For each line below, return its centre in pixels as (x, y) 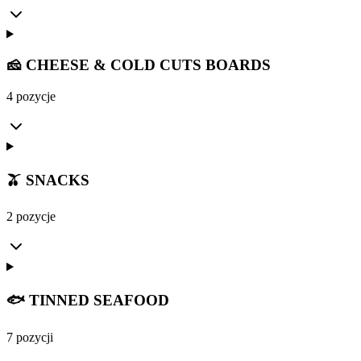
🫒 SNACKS (48, 180)
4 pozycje (31, 96)
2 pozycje (31, 217)
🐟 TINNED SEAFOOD (88, 301)
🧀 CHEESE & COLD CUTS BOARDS (139, 65)
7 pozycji (30, 337)
